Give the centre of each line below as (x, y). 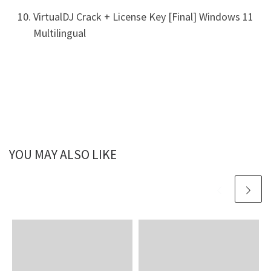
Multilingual (60, 33)
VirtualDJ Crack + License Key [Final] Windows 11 (143, 16)
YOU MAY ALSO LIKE (63, 154)
